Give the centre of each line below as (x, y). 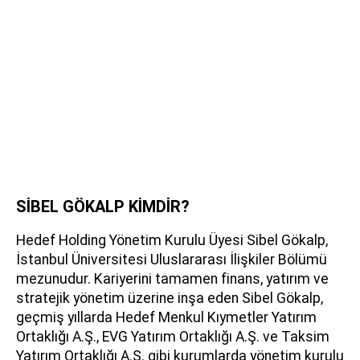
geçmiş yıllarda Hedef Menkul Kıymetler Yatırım (166, 318)
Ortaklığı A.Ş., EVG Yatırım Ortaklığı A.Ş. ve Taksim (173, 337)
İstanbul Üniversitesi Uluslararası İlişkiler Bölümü (172, 260)
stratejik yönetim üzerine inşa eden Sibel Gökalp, (170, 299)
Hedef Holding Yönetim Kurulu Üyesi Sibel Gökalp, (172, 241)
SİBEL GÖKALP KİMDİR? (103, 207)
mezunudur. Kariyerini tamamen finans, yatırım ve (172, 279)
